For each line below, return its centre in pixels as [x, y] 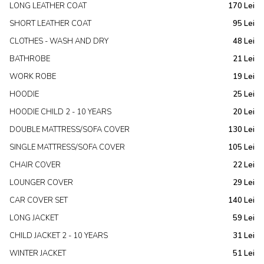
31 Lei [244, 236]
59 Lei [244, 218]
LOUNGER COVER [41, 183]
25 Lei [244, 94]
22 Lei [244, 165]
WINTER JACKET [38, 253]
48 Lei [244, 41]
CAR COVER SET [39, 200]
